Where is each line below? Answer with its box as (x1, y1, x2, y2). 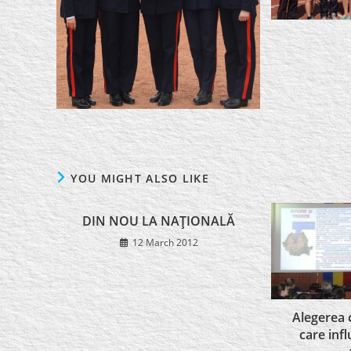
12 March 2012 (132, 235, 198, 249)
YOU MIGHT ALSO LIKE (71, 170, 210, 186)
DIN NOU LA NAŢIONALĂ (82, 212, 236, 230)
